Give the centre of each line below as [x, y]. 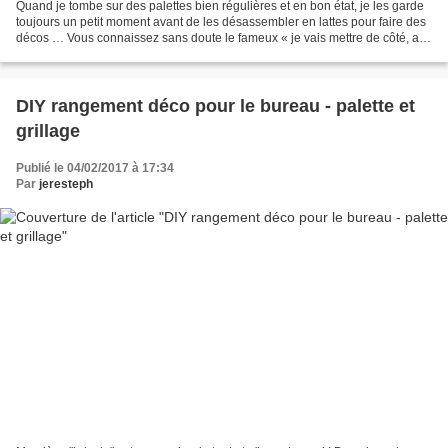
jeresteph [66, 184]
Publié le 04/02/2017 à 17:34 [95, 168]
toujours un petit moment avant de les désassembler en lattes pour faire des [221, 22]
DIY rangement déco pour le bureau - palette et [215, 106]
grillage [48, 131]
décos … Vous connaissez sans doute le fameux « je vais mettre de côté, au [221, 38]
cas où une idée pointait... [85, 54]
